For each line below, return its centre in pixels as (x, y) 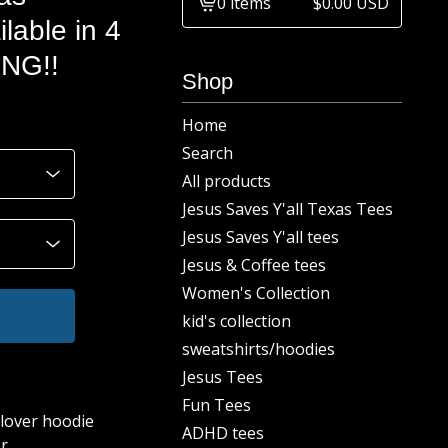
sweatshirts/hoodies (258, 349)
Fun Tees (216, 405)
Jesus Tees (222, 377)
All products (226, 181)
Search (207, 153)
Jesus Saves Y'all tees (260, 237)
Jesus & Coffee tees (254, 265)
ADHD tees (223, 433)
